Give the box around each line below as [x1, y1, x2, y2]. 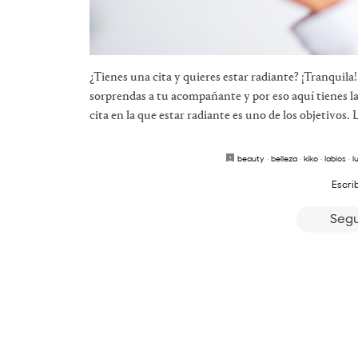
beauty [237, 153, 265, 165]
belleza [270, 153, 297, 165]
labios [324, 153, 346, 165]
